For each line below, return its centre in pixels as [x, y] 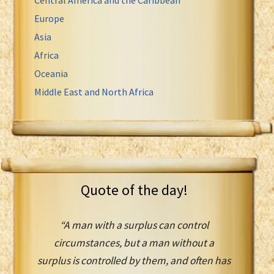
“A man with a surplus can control [134, 225]
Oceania [51, 73]
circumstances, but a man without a [134, 243]
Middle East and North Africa [94, 91]
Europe [49, 18]
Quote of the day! [134, 190]
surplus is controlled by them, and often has [134, 260]
